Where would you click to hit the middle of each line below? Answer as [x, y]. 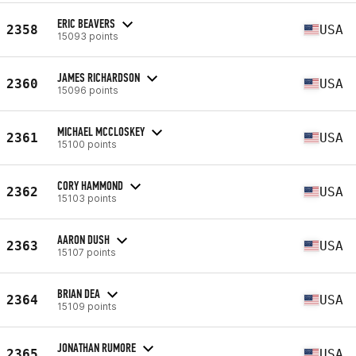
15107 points [87, 252]
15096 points [88, 90]
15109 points [87, 306]
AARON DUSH [83, 239]
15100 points [87, 144]
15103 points [87, 198]
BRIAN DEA [79, 293]
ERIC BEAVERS [86, 23]
